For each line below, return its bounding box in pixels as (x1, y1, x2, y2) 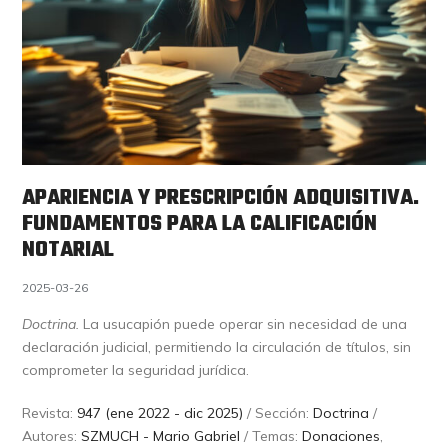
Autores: (22, 426, 82, 445)
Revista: (22, 403, 78, 422)
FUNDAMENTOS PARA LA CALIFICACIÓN (22, 206, 378, 241)
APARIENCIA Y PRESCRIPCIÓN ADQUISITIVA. (22, 180, 420, 215)
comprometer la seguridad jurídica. (22, 360, 250, 379)
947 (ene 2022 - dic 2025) (77, 403, 244, 422)
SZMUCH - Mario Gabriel (81, 426, 241, 445)
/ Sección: (243, 403, 314, 422)
